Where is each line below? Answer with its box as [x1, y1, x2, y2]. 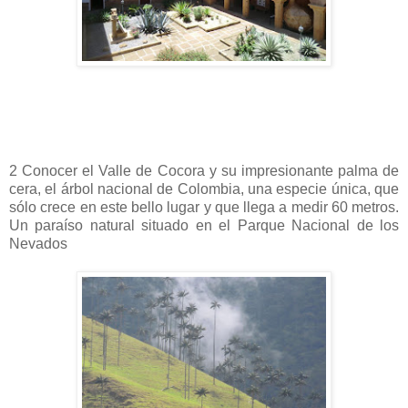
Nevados [9, 235, 67, 251]
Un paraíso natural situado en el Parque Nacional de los [9, 217, 399, 233]
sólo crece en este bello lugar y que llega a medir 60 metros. [9, 199, 399, 215]
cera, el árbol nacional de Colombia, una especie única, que [9, 180, 399, 197]
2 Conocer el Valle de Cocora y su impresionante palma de [9, 162, 399, 178]
